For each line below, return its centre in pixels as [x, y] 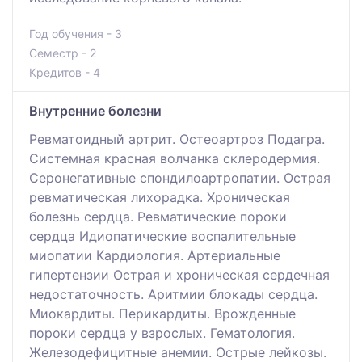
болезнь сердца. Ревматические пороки [158, 216]
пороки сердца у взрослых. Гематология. [162, 333]
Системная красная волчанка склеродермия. [175, 158]
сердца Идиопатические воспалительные [162, 236]
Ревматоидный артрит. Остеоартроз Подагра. [177, 139]
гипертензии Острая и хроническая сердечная [179, 274]
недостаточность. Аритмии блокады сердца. [173, 294]
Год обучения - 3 [76, 33]
